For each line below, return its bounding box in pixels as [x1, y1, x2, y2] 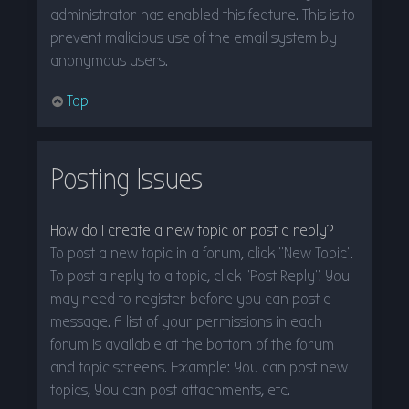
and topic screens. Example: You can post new [50, 357, 348, 377]
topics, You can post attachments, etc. [50, 380, 290, 400]
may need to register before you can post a [50, 288, 331, 309]
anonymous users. [50, 50, 168, 70]
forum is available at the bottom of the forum [50, 334, 334, 354]
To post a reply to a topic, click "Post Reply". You [50, 266, 350, 286]
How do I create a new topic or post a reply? [50, 220, 334, 240]
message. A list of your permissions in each [50, 311, 322, 331]
